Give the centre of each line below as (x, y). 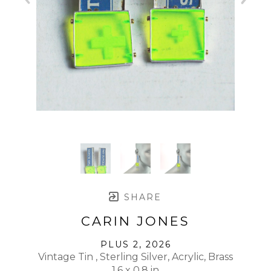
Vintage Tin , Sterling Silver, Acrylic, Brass (135, 256)
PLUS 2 (119, 244)
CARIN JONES (135, 221)
